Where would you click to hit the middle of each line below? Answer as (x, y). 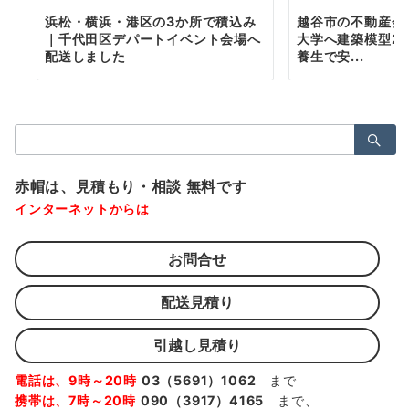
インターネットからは (82, 209)
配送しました (85, 57)
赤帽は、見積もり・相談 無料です (131, 187)
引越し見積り (197, 346)
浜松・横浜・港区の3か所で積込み (151, 22)
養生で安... (330, 57)
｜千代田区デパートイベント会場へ (153, 39)
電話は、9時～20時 (76, 380)
